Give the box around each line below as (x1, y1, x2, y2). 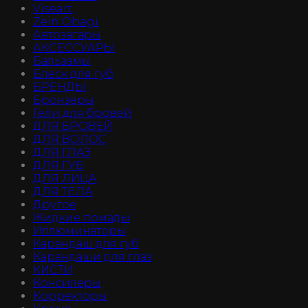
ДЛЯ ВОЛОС (33, 132, 107, 146)
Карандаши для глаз (33, 250, 152, 263)
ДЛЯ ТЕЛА (33, 184, 93, 198)
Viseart (33, 1, 73, 15)
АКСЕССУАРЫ (33, 41, 115, 54)
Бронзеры (33, 93, 94, 107)
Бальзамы (33, 54, 91, 67)
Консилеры (33, 276, 101, 289)
